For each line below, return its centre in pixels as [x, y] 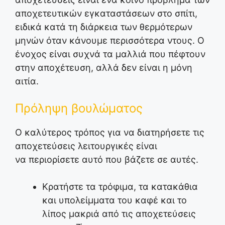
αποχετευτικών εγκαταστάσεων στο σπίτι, [106, 14]
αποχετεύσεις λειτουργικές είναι [86, 146]
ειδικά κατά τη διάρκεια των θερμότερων [104, 27]
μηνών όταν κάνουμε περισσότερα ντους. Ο [110, 41]
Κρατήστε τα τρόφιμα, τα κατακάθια [120, 187]
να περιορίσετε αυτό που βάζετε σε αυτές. [107, 160]
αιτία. [27, 81]
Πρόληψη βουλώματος [79, 108]
